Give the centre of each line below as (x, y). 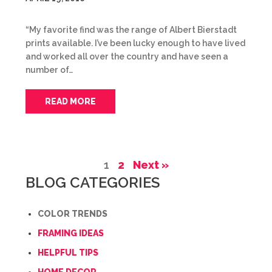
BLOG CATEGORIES (93, 182)
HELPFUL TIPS (68, 253)
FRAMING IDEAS (71, 233)
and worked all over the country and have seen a (127, 56)
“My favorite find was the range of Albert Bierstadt (131, 30)
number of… (49, 70)
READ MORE (70, 101)
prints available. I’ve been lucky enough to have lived (135, 43)
